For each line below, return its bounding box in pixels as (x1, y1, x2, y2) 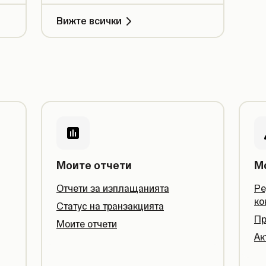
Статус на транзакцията (56, 200, 164, 212)
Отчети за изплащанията (56, 182, 169, 194)
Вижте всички (56, 15, 122, 27)
